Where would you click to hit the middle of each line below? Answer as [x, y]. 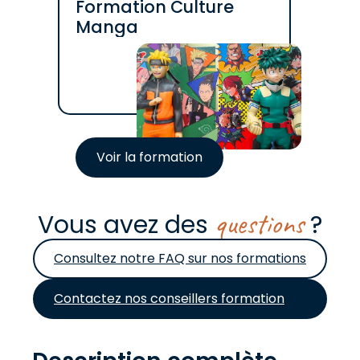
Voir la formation [149, 157]
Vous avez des [126, 225]
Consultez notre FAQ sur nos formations [180, 258]
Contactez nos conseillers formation [169, 299]
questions [259, 224]
